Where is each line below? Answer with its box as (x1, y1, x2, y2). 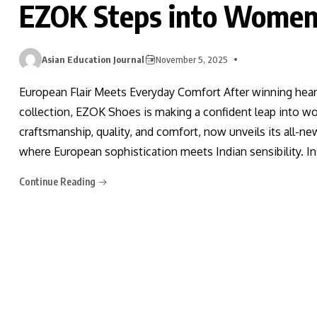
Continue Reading (19, 175, 98, 188)
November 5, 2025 (156, 53, 228, 65)
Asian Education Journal (42, 53, 144, 65)
